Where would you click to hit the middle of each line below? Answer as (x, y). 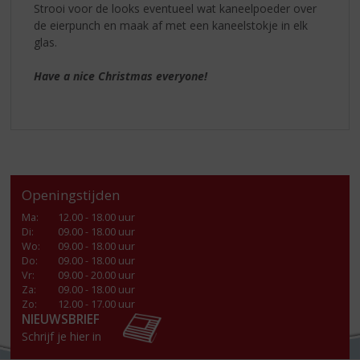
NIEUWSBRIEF (61, 319)
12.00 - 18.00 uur (97, 217)
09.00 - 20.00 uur (97, 275)
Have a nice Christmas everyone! (121, 76)
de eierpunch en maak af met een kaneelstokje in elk (171, 26)
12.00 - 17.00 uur (97, 304)
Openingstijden (71, 195)
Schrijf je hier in (62, 336)
